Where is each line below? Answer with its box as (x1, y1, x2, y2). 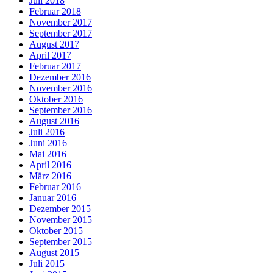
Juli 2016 (29, 126, 65, 137)
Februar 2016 (29, 181, 81, 192)
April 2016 (29, 159, 71, 170)
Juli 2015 (29, 258, 65, 269)
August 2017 (29, 38, 79, 49)
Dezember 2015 (29, 203, 91, 214)
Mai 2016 (29, 148, 66, 159)
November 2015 (29, 214, 92, 225)
